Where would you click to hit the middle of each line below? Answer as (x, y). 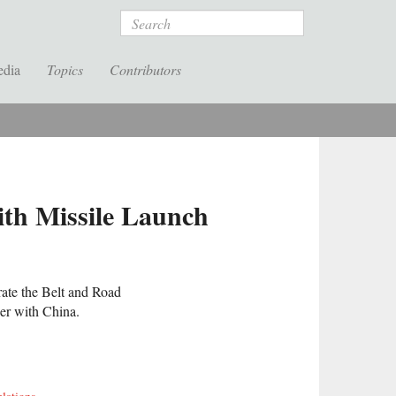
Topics (65, 69)
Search (141, 19)
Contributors (145, 69)
